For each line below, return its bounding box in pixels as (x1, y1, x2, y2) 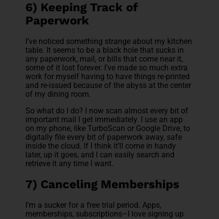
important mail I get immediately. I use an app (25, 114, 183, 124)
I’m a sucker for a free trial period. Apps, (25, 200, 162, 210)
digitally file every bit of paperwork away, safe (25, 132, 182, 142)
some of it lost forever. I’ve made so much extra (25, 63, 188, 72)
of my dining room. (25, 89, 91, 99)
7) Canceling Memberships (25, 177, 180, 191)
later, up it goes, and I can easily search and (25, 150, 175, 159)
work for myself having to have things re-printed (25, 71, 190, 81)
